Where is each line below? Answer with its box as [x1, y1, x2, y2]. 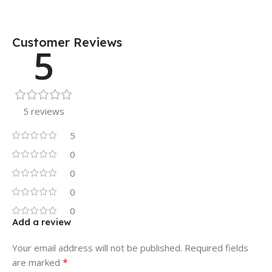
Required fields [185, 241, 248, 254]
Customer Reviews [12, 34, 122, 50]
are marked [12, 256, 63, 268]
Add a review [12, 216, 71, 228]
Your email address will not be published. [12, 241, 182, 254]
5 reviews [23, 104, 64, 117]
